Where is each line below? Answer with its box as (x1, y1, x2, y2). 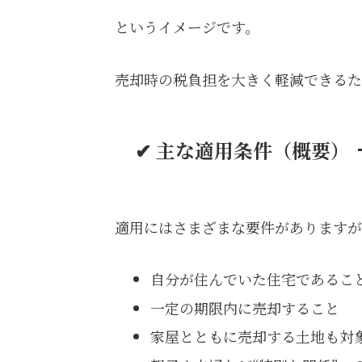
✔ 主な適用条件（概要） (135, 135, 350, 164)
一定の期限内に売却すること (149, 297, 339, 318)
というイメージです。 (115, 16, 259, 38)
